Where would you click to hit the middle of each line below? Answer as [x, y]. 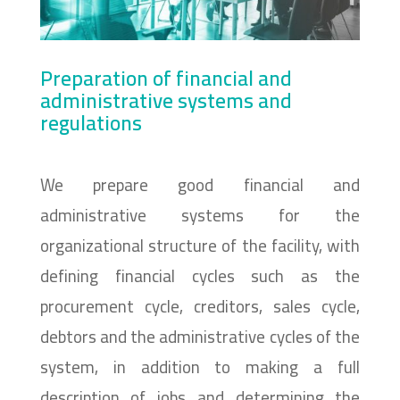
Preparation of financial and [166, 78]
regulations [91, 122]
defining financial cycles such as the [200, 275]
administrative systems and [166, 100]
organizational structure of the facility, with [200, 245]
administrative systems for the [200, 215]
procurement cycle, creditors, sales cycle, [200, 306]
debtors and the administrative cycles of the [200, 336]
